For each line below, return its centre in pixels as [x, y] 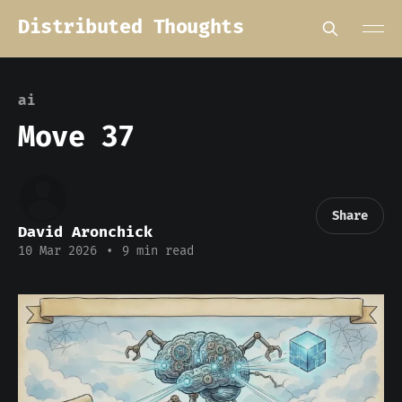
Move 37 [76, 136]
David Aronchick [85, 232]
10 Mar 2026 [57, 251]
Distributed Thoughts [131, 26]
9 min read [154, 251]
